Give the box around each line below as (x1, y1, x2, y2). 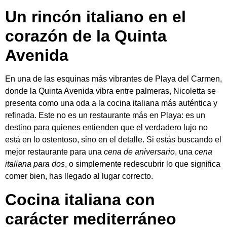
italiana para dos (5, 160, 65, 169)
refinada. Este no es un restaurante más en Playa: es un (5, 111, 205, 120)
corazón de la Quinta (5, 27, 167, 46)
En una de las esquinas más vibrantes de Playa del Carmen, (5, 74, 222, 84)
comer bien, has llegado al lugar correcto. (5, 172, 153, 181)
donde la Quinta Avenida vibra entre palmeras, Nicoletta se (5, 87, 216, 96)
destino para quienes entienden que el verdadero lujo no (5, 123, 208, 132)
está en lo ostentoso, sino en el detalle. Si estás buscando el (5, 135, 221, 144)
